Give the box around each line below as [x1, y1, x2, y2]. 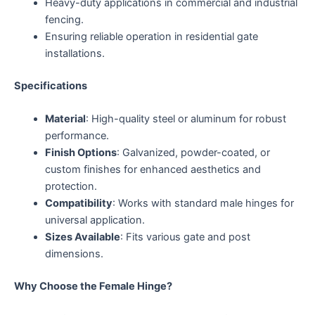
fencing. [44, 13, 84, 26]
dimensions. [44, 247, 103, 260]
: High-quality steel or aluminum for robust [85, 112, 286, 125]
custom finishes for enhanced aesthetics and [44, 162, 261, 176]
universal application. [44, 213, 145, 226]
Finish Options [44, 146, 117, 159]
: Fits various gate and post [120, 230, 250, 243]
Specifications [14, 79, 87, 92]
